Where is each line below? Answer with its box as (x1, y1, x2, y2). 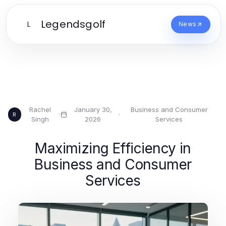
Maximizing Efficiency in (35, 140, 191, 157)
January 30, (74, 105, 112, 114)
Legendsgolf (41, 17, 106, 31)
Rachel (29, 105, 51, 114)
